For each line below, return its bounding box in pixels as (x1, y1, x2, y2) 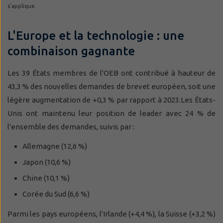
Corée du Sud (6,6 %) (22, 190, 90, 199)
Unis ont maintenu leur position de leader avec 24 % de (7, 109, 216, 118)
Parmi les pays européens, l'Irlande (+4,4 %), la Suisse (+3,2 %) (7, 210, 216, 219)
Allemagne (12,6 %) (22, 142, 87, 151)
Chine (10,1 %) (22, 174, 70, 183)
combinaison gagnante (7, 44, 135, 58)
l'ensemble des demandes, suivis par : (7, 122, 134, 131)
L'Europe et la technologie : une (7, 29, 184, 43)
